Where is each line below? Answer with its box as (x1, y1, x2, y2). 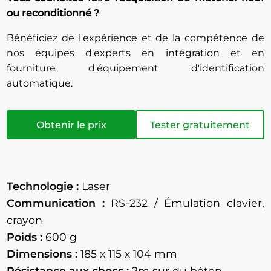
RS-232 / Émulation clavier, (104, 197, 264, 210)
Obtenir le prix (36, 119, 106, 131)
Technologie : (7, 180, 79, 193)
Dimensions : (7, 247, 78, 261)
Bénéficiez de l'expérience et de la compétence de (7, 32, 264, 44)
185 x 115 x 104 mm (77, 247, 178, 261)
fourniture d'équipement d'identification (7, 62, 264, 74)
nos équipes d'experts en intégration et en (7, 47, 264, 59)
